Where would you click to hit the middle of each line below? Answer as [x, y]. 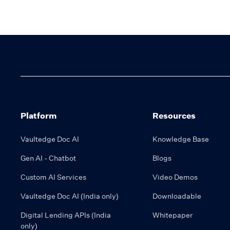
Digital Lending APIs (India [66, 215]
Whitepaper [172, 215]
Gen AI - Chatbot [48, 158]
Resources [174, 116]
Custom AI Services [53, 177]
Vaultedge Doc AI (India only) [70, 196]
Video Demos [175, 177]
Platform [39, 116]
